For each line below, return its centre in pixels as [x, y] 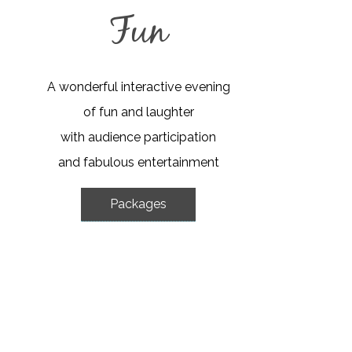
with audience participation [138, 137]
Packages [138, 203]
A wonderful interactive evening [138, 86]
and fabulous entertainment [138, 162]
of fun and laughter [138, 112]
